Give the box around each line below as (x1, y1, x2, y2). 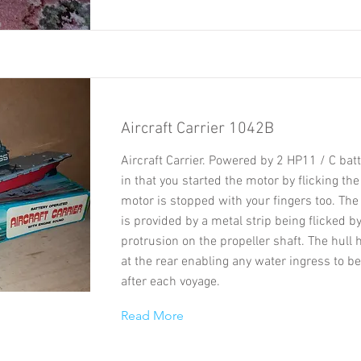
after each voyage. (121, 273, 220, 290)
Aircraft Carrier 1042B (121, 118, 274, 139)
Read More (121, 307, 184, 323)
